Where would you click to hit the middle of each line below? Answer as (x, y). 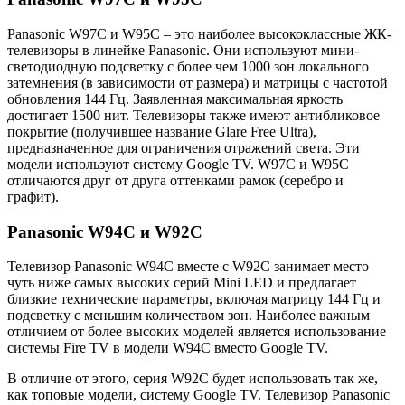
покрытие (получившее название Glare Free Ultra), (162, 131)
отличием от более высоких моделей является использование (197, 332)
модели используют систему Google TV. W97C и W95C (178, 164)
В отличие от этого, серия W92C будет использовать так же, (193, 379)
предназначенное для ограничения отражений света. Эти (184, 147)
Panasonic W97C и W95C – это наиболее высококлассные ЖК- (199, 33)
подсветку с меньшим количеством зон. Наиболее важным (188, 316)
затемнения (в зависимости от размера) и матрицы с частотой (198, 82)
